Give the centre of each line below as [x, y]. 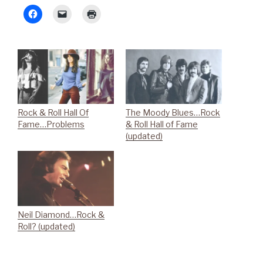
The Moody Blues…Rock [173, 113]
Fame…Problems [51, 124]
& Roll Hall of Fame [162, 124]
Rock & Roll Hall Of [53, 113]
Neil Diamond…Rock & [61, 215]
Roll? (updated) [46, 227]
